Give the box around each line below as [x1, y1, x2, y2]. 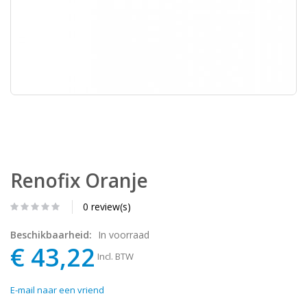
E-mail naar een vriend [10, 283, 104, 296]
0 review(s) [83, 199, 131, 213]
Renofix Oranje [10, 167, 148, 193]
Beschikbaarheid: [10, 228, 95, 241]
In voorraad [98, 228, 149, 241]
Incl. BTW [97, 250, 134, 262]
